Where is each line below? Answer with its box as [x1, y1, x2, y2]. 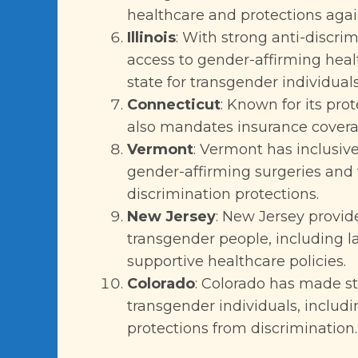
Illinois [127, 29, 176, 46]
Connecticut [127, 96, 221, 113]
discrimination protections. [127, 185, 319, 203]
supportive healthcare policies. [127, 253, 346, 270]
